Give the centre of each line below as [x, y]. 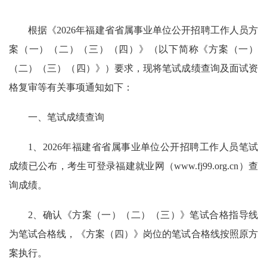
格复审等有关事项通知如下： [71, 87]
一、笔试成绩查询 [66, 117]
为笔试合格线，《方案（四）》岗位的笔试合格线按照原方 [133, 234]
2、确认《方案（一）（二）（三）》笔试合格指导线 [143, 215]
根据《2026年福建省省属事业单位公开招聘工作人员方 [143, 30]
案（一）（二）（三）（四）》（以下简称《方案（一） [133, 49]
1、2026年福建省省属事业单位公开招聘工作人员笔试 [143, 147]
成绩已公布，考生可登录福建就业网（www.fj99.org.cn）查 [133, 166]
